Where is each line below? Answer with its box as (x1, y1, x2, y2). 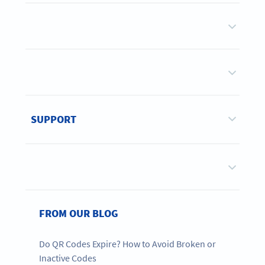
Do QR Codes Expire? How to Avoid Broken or (39, 238, 216, 250)
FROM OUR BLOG (39, 206, 119, 221)
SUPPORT (31, 112, 77, 127)
